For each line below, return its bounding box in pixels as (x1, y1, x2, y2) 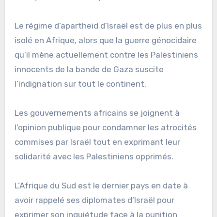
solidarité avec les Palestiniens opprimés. (14, 151, 173, 161)
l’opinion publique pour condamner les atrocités (14, 122, 197, 132)
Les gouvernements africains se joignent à (14, 108, 180, 118)
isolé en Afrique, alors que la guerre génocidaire (14, 35, 197, 45)
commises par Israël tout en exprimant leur (14, 137, 180, 147)
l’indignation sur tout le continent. (14, 78, 146, 89)
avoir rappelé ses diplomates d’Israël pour (14, 195, 174, 205)
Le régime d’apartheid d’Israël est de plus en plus (14, 20, 202, 31)
